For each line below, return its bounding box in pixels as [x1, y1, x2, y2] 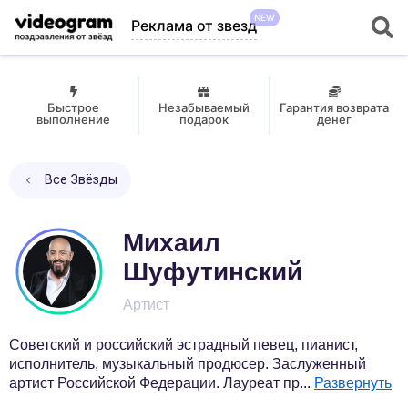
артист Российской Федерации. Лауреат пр [9, 375, 300, 391]
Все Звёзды [45, 172, 117, 188]
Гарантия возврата [280, 100, 390, 115]
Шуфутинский [123, 258, 302, 286]
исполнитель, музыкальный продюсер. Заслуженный [9, 356, 366, 372]
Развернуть [314, 375, 392, 391]
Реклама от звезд [131, 15, 258, 35]
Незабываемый [158, 100, 250, 115]
